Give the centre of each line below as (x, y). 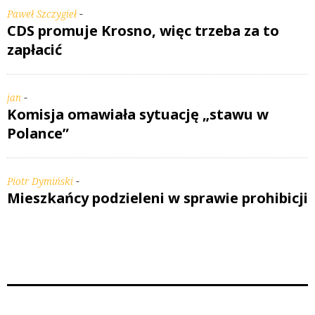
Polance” (38, 133)
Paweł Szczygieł (42, 13)
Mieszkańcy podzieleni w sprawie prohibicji (157, 198)
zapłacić (34, 49)
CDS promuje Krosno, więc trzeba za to (143, 30)
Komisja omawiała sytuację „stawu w (138, 114)
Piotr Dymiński (40, 181)
